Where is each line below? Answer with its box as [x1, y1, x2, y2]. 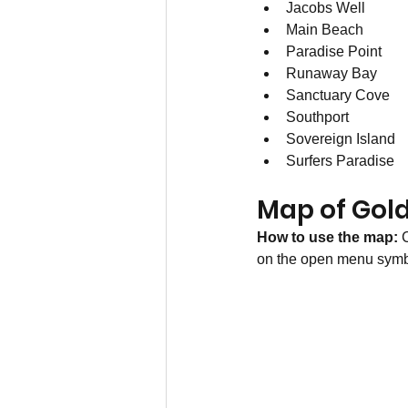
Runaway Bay [286, 66, 377, 82]
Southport [286, 109, 349, 126]
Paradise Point [286, 44, 382, 60]
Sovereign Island [286, 131, 399, 148]
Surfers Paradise [286, 153, 394, 169]
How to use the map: [257, 229, 402, 246]
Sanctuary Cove [286, 87, 390, 104]
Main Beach [286, 22, 363, 38]
